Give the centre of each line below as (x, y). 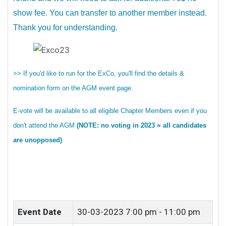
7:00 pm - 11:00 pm (163, 212)
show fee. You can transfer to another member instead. (110, 13)
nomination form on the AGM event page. (73, 88)
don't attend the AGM (45, 125)
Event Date (40, 212)
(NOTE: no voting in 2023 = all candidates (142, 125)
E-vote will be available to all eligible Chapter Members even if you (110, 111)
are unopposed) (38, 140)
